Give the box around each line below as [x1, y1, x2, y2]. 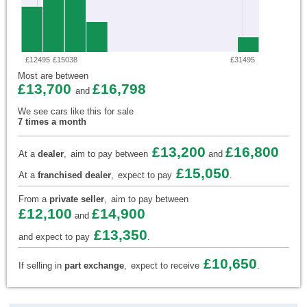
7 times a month [18, 116, 86, 127]
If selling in [19, 260, 64, 271]
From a [19, 194, 49, 205]
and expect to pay [19, 232, 90, 243]
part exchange [64, 260, 124, 271]
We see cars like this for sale [18, 106, 134, 117]
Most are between [18, 71, 88, 82]
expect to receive [131, 260, 199, 271]
